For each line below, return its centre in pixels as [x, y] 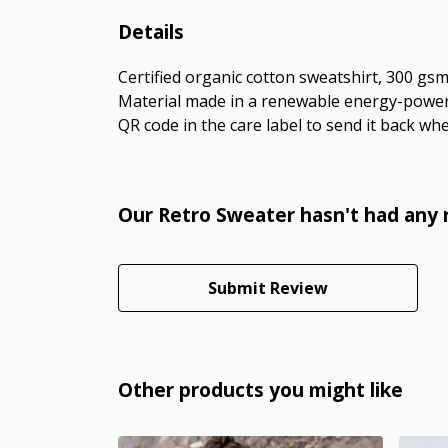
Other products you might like [260, 389]
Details [151, 31]
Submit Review [268, 287]
